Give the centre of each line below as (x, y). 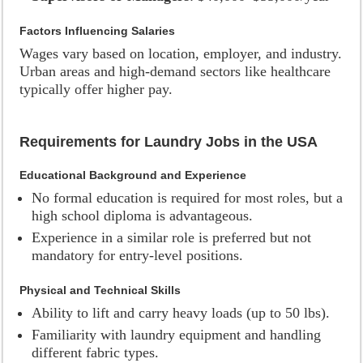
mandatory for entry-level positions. (138, 255)
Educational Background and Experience (133, 175)
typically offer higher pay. (96, 89)
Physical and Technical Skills (100, 290)
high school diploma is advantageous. (143, 216)
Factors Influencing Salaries (98, 31)
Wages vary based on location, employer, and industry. (181, 53)
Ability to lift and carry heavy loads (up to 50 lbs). (181, 313)
